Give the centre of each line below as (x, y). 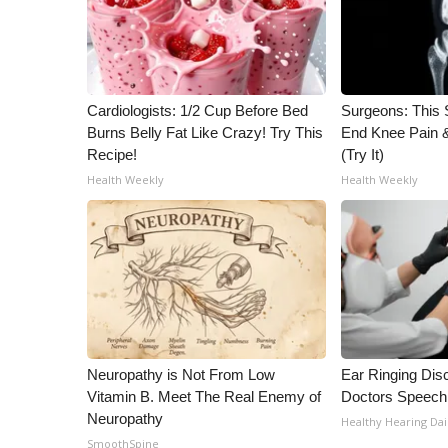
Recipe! (112, 154)
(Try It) (363, 154)
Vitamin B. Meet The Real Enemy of (204, 396)
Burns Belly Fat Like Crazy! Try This (205, 132)
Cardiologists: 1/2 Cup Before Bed (197, 110)
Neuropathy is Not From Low (181, 374)
